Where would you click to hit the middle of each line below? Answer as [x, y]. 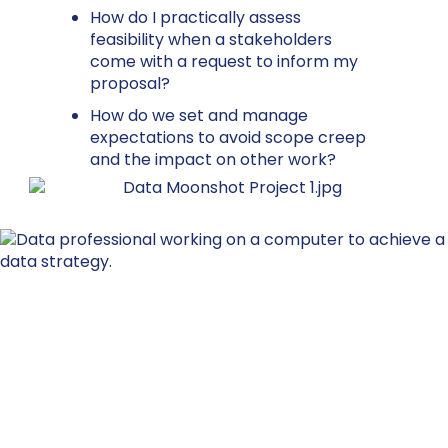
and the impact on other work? [213, 159]
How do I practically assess [195, 17]
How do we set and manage [199, 115]
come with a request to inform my [224, 61]
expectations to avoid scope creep [228, 137]
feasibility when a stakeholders [211, 39]
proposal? [130, 83]
